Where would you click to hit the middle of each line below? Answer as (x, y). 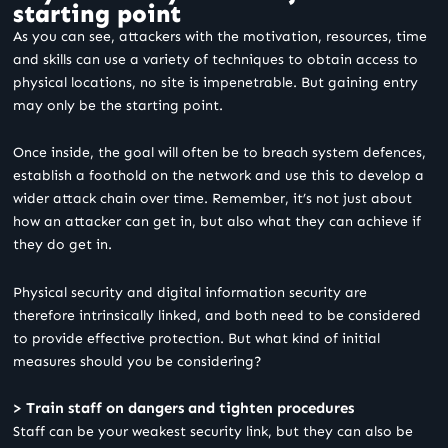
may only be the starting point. (118, 105)
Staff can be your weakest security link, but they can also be (213, 432)
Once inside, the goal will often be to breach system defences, (219, 153)
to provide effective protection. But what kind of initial (196, 338)
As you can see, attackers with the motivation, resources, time (220, 36)
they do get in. (62, 245)
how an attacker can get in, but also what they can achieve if (217, 222)
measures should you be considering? (137, 361)
